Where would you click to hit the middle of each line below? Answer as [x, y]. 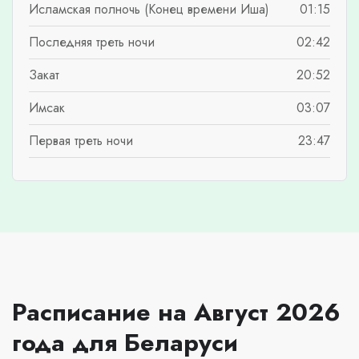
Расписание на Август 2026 [176, 311]
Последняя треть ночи [92, 42]
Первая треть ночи [81, 140]
